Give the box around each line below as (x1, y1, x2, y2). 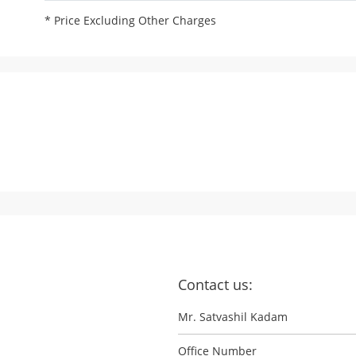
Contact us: (178, 275, 253, 295)
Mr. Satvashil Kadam (178, 309, 288, 325)
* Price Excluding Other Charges (44, 13, 216, 29)
